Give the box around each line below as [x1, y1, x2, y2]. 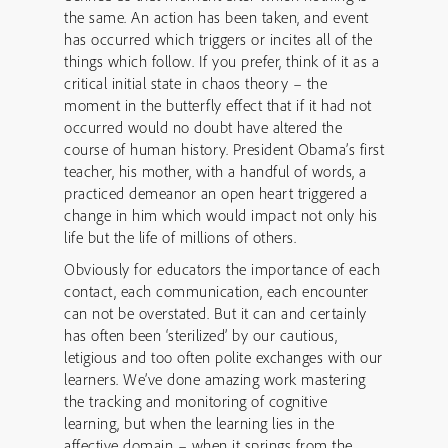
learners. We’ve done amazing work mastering [64, 369, 366, 389]
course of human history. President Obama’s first [64, 139, 384, 159]
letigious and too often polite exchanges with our [64, 347, 383, 367]
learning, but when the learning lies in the [64, 413, 335, 433]
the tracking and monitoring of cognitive [64, 391, 327, 411]
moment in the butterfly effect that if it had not [64, 95, 372, 115]
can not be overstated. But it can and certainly [64, 303, 367, 323]
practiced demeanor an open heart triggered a [64, 183, 367, 203]
